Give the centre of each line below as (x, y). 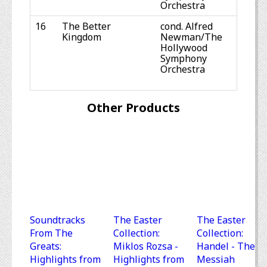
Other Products (133, 108)
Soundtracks (58, 220)
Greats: (46, 246)
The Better (86, 27)
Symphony (184, 59)
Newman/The (191, 37)
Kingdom (82, 37)
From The (51, 233)
